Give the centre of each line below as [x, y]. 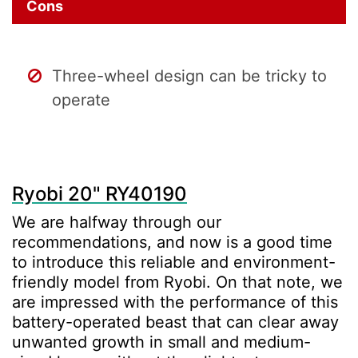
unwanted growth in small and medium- [161, 342]
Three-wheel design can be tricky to [189, 76]
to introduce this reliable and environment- [174, 262]
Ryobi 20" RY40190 [99, 193]
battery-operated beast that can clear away [175, 322]
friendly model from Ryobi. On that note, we [177, 282]
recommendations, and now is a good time [172, 242]
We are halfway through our [117, 222]
